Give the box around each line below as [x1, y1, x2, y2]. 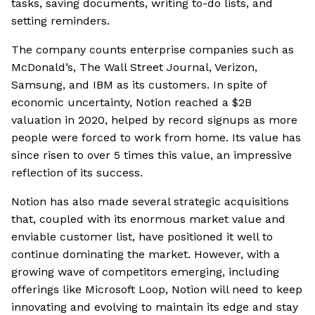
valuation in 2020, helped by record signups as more [11, 113, 297, 127]
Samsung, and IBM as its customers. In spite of [11, 78, 266, 92]
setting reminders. [11, 14, 110, 28]
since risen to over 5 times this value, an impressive [11, 148, 292, 162]
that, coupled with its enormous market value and [11, 212, 285, 226]
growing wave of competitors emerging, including [11, 265, 279, 279]
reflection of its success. [11, 166, 143, 180]
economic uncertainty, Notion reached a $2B [11, 96, 252, 110]
